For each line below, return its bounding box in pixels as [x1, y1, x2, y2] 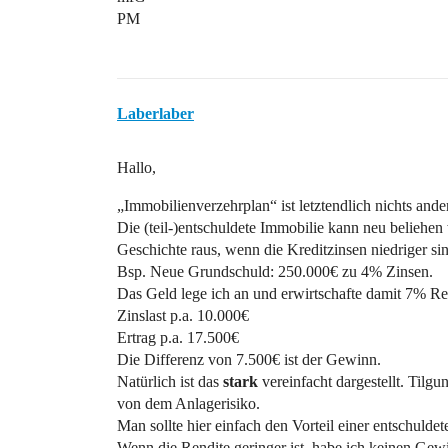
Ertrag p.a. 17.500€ [117, 329, 239, 346]
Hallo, [117, 159, 156, 176]
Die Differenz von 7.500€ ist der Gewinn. [117, 351, 381, 368]
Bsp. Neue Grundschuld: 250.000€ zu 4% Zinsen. [117, 263, 433, 280]
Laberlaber [117, 105, 194, 122]
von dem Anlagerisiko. [117, 395, 260, 412]
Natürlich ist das [117, 373, 223, 390]
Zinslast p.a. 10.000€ [117, 307, 249, 324]
